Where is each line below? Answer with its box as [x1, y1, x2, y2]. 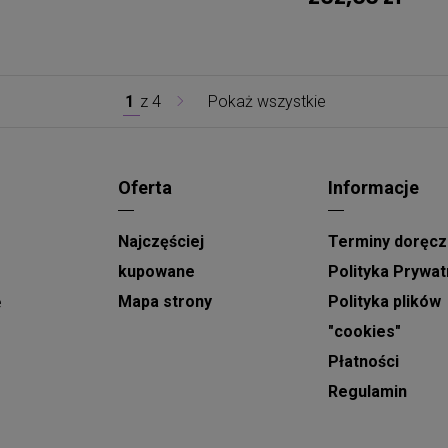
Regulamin [328, 382, 408, 401]
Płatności [328, 352, 400, 371]
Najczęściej [118, 232, 204, 251]
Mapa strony [118, 292, 212, 311]
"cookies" [328, 322, 402, 341]
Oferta [118, 177, 172, 198]
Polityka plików [328, 292, 442, 311]
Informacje [328, 177, 420, 198]
